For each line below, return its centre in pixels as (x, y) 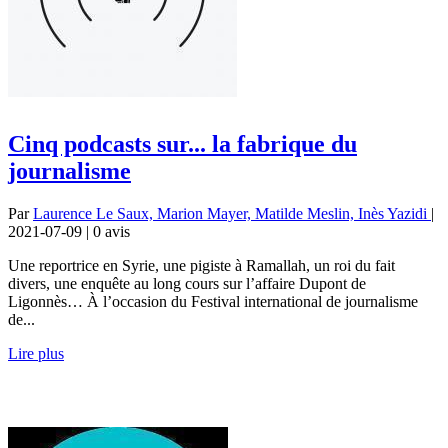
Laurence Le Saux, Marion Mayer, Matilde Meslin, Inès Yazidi (232, 213)
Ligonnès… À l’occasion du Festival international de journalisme (213, 301)
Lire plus (36, 353)
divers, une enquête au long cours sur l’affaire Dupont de (187, 283)
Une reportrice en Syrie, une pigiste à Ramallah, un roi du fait (201, 265)
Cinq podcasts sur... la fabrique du (182, 143)
